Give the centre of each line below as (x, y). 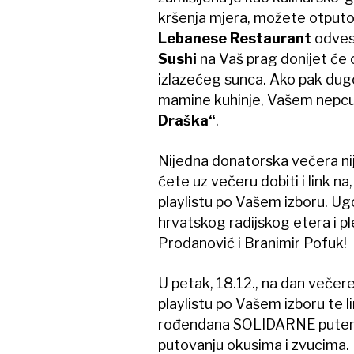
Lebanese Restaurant (234, 38)
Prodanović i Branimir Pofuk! (252, 243)
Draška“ (186, 121)
